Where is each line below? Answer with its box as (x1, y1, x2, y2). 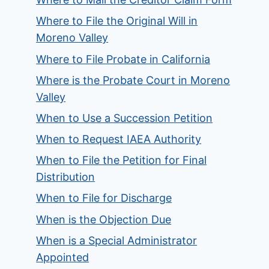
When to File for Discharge (36, 192, 172, 205)
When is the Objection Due (36, 213, 172, 226)
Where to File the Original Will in (36, 14, 198, 28)
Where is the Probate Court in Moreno (36, 73, 231, 86)
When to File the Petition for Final (36, 154, 207, 167)
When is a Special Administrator (36, 234, 198, 247)
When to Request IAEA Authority (36, 133, 202, 146)
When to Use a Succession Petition (36, 111, 213, 124)
